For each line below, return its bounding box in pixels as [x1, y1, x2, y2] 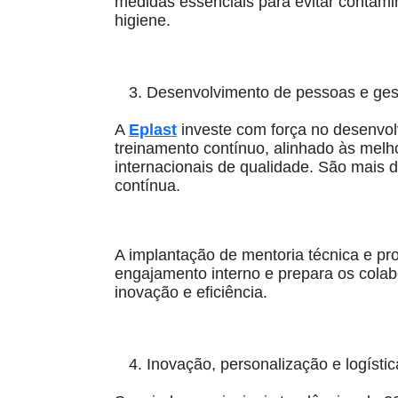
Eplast [129, 121, 177, 139]
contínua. [115, 177, 180, 195]
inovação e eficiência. [115, 283, 267, 302]
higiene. [115, 12, 171, 30]
